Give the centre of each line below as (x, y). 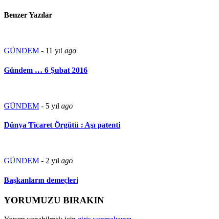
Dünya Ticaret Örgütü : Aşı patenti (62, 125)
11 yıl (55, 51)
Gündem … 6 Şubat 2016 (46, 70)
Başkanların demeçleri (41, 180)
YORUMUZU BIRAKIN (54, 200)
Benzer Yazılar (28, 15)
